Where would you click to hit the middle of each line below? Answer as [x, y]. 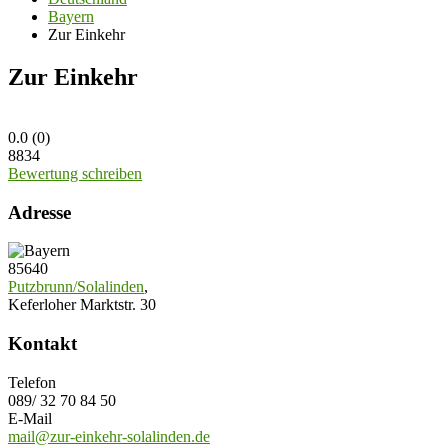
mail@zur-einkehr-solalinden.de [109, 436]
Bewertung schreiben [75, 173]
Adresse [39, 212]
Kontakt [42, 343]
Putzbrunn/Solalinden [76, 287]
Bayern [71, 16]
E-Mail [30, 418]
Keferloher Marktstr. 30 [82, 305]
